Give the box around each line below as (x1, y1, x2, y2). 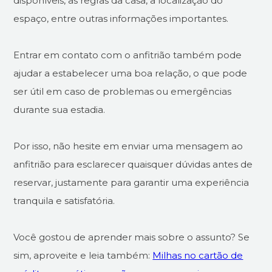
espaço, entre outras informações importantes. (13, 12, 229, 24)
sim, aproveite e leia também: (13, 249, 153, 261)
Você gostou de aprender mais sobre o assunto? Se (13, 231, 250, 243)
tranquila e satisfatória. (13, 194, 115, 206)
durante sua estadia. (13, 103, 106, 115)
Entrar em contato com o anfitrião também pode (13, 49, 242, 61)
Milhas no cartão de (152, 249, 243, 261)
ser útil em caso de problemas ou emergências (13, 85, 232, 97)
